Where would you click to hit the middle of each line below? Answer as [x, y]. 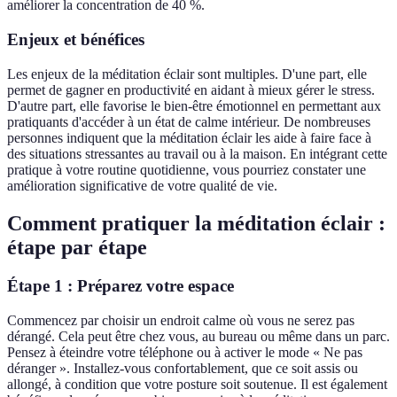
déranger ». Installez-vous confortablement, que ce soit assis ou [183, 369]
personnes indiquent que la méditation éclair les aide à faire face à [189, 137]
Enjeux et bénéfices [76, 39]
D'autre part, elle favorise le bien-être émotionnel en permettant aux [194, 105]
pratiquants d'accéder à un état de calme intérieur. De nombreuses [189, 121]
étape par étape [77, 247]
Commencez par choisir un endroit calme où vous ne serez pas [181, 321]
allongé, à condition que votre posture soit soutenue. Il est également [197, 385]
